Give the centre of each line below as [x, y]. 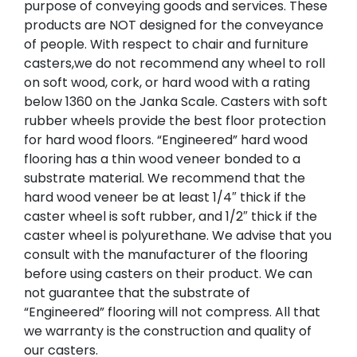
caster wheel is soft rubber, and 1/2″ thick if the [171, 216]
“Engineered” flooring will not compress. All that [172, 312]
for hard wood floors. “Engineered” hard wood [166, 139]
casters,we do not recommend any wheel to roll [175, 63]
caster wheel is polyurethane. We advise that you [178, 235]
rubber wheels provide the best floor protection [175, 120]
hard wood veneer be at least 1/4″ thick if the [165, 197]
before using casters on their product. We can [168, 273]
